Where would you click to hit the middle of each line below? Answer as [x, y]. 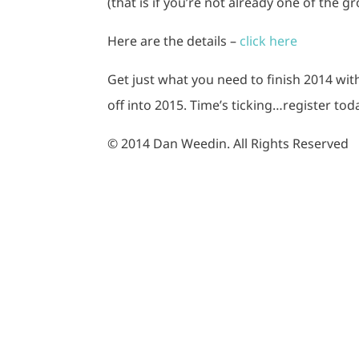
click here [269, 41]
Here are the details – [174, 41]
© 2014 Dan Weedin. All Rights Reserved [228, 143]
